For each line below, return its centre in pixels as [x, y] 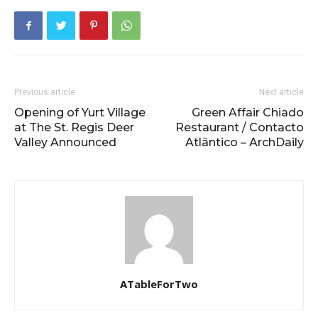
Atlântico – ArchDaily [245, 142]
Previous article [45, 92]
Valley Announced [65, 142]
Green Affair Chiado [248, 112]
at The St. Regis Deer [74, 127]
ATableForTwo [159, 284]
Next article [281, 92]
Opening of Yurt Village [80, 112]
